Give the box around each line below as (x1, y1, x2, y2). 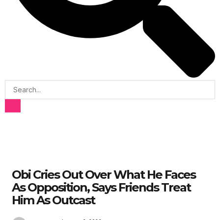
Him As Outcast (12, 193, 95, 207)
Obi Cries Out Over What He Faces (12, 167, 195, 182)
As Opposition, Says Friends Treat (12, 180, 191, 194)
